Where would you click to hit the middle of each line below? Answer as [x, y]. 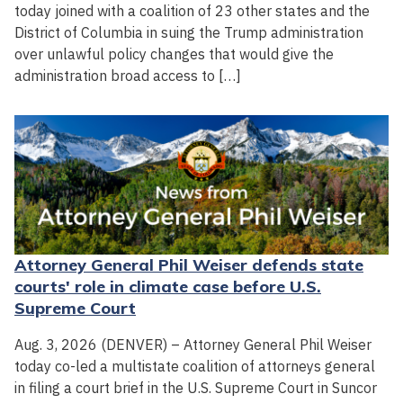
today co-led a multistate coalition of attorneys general [195, 366]
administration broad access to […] [128, 76]
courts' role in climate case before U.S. [168, 286]
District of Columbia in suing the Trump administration [189, 33]
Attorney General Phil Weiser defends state [189, 264]
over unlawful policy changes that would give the [174, 54]
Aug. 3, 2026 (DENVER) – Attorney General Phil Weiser [193, 344]
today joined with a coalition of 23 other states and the [192, 11]
